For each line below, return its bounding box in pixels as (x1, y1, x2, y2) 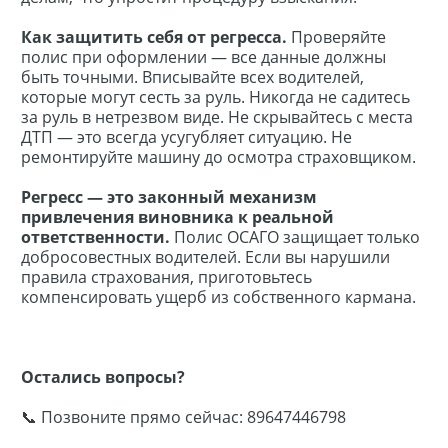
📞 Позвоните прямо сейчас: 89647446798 (21, 406, 350, 428)
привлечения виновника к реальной (21, 206, 334, 228)
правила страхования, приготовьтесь (21, 266, 312, 288)
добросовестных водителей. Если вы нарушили (21, 246, 390, 268)
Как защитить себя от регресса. (21, 26, 291, 48)
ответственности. (21, 226, 174, 248)
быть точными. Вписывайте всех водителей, (21, 66, 364, 88)
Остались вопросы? (21, 366, 189, 388)
